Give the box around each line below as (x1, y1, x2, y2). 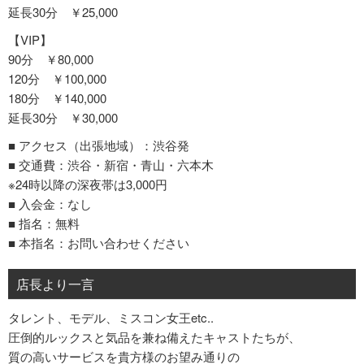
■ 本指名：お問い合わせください (8, 234, 189, 251)
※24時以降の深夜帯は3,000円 (8, 175, 167, 193)
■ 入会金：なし (8, 195, 92, 212)
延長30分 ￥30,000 (8, 109, 118, 126)
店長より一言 (16, 275, 94, 293)
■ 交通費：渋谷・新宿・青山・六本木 (8, 156, 214, 173)
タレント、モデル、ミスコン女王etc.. (8, 309, 214, 326)
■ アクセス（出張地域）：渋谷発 (8, 136, 189, 154)
